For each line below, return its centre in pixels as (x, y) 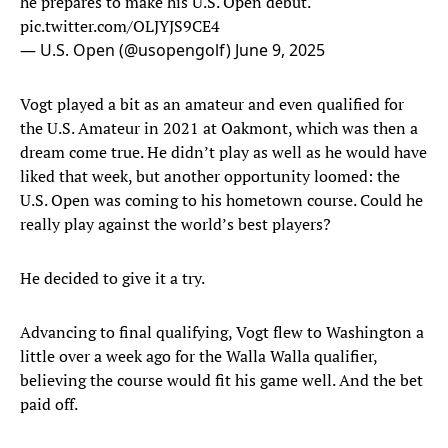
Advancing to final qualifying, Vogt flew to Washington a (222, 332)
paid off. (50, 404)
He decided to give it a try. (114, 278)
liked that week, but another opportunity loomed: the (210, 176)
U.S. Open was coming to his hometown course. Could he (221, 200)
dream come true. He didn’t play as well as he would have (223, 152)
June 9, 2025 (280, 50)
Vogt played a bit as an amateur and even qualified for (212, 104)
